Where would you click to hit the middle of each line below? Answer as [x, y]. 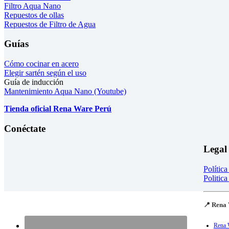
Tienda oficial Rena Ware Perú [58, 108]
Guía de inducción [34, 82]
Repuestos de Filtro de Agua [50, 24]
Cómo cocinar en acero [41, 63]
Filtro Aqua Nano [32, 6]
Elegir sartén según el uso [45, 73]
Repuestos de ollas [34, 15]
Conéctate [25, 128]
